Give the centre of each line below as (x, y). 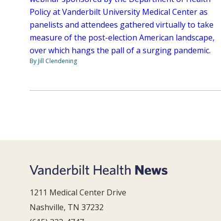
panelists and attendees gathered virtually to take (122, 24)
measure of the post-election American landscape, (122, 37)
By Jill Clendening (53, 61)
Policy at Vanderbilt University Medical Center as (119, 12)
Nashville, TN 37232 (67, 207)
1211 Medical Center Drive (78, 193)
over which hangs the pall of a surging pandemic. (120, 50)
